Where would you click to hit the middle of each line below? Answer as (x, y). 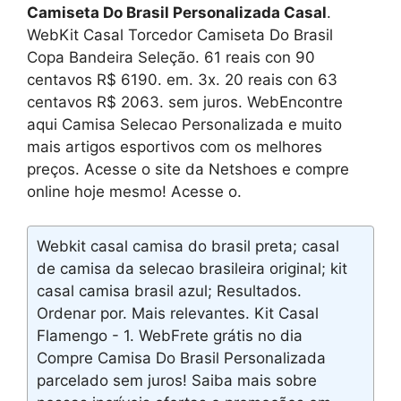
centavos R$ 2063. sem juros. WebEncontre (185, 102)
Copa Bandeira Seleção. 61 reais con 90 (171, 57)
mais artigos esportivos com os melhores (175, 146)
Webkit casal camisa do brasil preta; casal (188, 247)
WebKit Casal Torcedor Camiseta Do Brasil (180, 34)
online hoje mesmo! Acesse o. (134, 191)
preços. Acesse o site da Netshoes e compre (188, 169)
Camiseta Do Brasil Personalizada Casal (177, 12)
